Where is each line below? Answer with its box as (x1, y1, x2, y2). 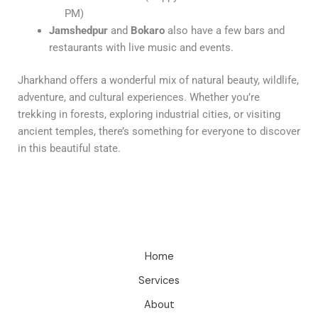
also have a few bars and (164, 23, 285, 37)
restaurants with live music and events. (48, 40, 234, 54)
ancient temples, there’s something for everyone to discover (18, 124, 300, 138)
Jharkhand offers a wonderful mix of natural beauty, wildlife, (18, 73, 299, 87)
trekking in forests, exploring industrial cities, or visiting (18, 107, 280, 121)
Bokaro (130, 23, 165, 37)
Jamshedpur (48, 23, 108, 37)
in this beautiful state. (18, 141, 121, 155)
